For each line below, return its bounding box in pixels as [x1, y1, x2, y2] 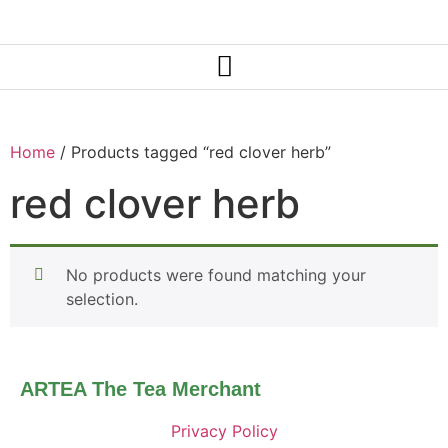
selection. [66, 288, 138, 309]
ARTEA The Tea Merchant [20, 377, 261, 400]
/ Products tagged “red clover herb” [55, 141, 331, 162]
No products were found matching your [66, 264, 366, 285]
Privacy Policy [170, 420, 278, 441]
